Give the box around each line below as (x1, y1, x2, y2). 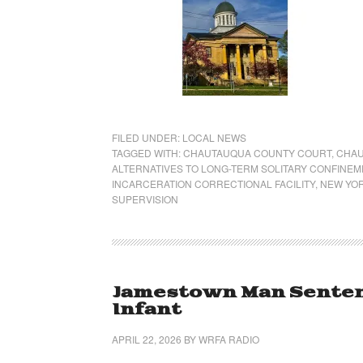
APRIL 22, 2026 (112, 332, 181, 346)
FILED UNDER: (112, 130, 182, 144)
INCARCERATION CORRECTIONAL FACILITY (112, 177, 315, 190)
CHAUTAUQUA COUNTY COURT (183, 146, 331, 160)
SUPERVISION (112, 192, 178, 206)
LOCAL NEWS (182, 130, 246, 144)
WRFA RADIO (199, 332, 259, 346)
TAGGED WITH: (112, 146, 183, 160)
